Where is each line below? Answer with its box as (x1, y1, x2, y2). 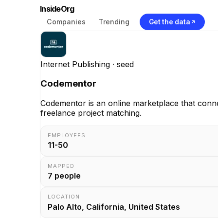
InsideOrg (40, 4, 74, 14)
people (53, 171, 81, 181)
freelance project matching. (40, 108, 142, 118)
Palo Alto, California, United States (48, 201, 181, 212)
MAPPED (48, 163, 75, 170)
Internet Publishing (40, 59, 110, 69)
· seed (110, 59, 134, 69)
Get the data (148, 18, 190, 26)
